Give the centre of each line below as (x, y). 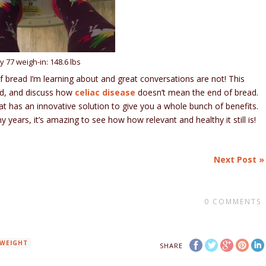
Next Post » (239, 160)
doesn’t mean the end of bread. (197, 93)
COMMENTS (237, 202)
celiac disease (105, 93)
